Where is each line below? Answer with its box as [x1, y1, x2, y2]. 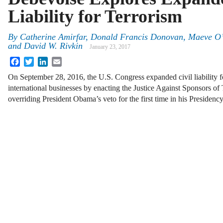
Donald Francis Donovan [91, 32, 183, 42]
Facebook [20, 56, 51, 65]
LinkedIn [48, 56, 77, 65]
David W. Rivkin [24, 41, 83, 51]
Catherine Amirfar [20, 32, 86, 42]
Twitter [34, 56, 56, 65]
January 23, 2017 [90, 43, 130, 51]
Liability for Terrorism [8, 6, 182, 26]
